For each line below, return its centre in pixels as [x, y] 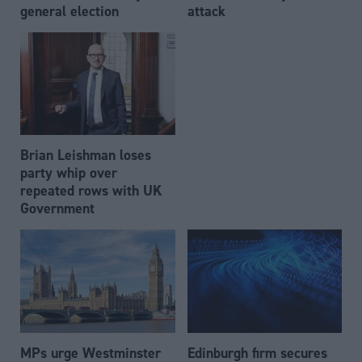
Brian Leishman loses [86, 155]
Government [57, 208]
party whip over [69, 173]
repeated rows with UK [91, 191]
